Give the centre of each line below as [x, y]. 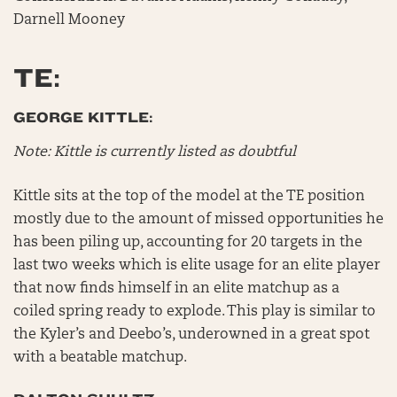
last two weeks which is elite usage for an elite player [197, 266]
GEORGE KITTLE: [83, 117]
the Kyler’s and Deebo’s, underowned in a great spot [191, 335]
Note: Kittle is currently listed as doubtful [155, 152]
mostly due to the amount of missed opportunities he [198, 220]
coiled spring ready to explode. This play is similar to [195, 312]
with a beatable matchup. [100, 358]
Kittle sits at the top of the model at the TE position [189, 197]
